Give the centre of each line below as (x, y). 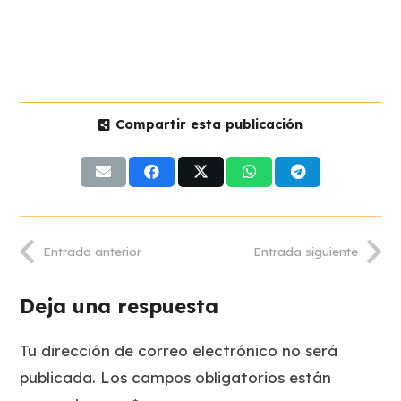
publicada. (58, 378)
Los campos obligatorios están (216, 378)
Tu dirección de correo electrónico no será (179, 351)
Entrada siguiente (306, 251)
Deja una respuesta (123, 307)
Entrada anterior (92, 251)
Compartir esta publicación (209, 125)
